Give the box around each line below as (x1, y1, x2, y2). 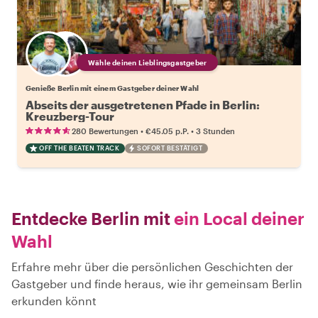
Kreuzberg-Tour (26, 109, 114, 123)
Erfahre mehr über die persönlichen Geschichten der (11, 259, 293, 273)
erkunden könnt (11, 293, 97, 307)
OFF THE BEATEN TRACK (39, 143, 119, 152)
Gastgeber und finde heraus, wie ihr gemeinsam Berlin (11, 276, 302, 290)
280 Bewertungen (72, 126, 138, 136)
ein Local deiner (170, 207, 305, 229)
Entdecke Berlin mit (11, 207, 170, 229)
